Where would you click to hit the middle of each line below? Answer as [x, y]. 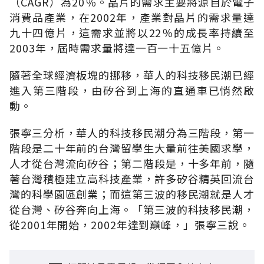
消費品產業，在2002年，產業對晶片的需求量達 [132, 17]
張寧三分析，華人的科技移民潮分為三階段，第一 [132, 132]
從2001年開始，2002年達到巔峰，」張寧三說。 [130, 224]
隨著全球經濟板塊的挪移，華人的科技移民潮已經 [132, 75]
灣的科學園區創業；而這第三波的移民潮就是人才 [132, 194]
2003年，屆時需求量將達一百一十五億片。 [117, 47]
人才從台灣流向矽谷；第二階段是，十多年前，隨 [132, 163]
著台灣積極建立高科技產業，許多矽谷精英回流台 [132, 178]
